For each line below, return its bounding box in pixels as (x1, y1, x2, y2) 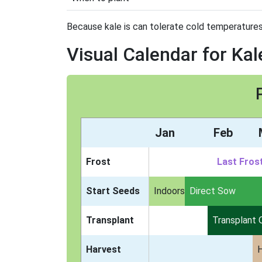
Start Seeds (86, 185, 140, 196)
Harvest (86, 244, 121, 255)
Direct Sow (189, 185, 236, 196)
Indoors (153, 185, 185, 196)
